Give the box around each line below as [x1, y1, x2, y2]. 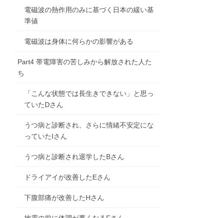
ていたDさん [24, 101, 64, 109]
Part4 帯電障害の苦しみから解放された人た [18, 58, 152, 66]
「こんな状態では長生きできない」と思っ [24, 90, 154, 98]
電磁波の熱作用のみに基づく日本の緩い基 [24, 6, 154, 14]
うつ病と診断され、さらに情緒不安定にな [24, 121, 154, 129]
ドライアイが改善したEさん [24, 173, 111, 182]
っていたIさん [24, 132, 68, 141]
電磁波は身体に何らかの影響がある [24, 37, 134, 46]
